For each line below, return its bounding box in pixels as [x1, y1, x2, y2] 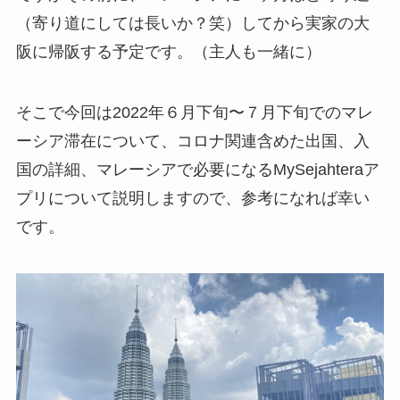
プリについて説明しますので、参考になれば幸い [15, 188, 370, 207]
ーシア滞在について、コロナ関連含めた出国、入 [15, 131, 370, 150]
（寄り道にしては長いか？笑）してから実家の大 [15, 13, 370, 32]
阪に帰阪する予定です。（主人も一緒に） [15, 42, 321, 61]
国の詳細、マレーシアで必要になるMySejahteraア [15, 160, 379, 179]
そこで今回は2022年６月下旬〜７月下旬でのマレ [15, 103, 373, 121]
